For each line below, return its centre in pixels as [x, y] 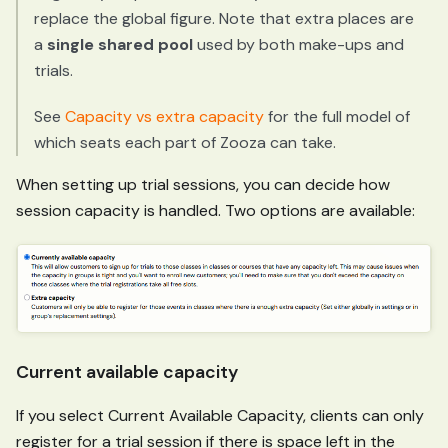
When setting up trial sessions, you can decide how [203, 184]
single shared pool [120, 44]
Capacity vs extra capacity [164, 116]
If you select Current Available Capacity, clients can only [220, 415]
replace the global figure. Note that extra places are [224, 18]
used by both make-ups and [298, 44]
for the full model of [337, 116]
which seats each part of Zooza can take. [185, 142]
